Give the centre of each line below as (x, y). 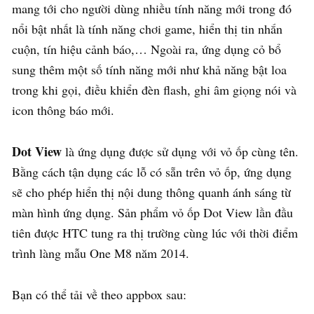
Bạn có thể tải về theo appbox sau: (99, 294)
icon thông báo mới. (63, 110)
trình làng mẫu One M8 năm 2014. (101, 253)
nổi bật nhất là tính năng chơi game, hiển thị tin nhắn (147, 28)
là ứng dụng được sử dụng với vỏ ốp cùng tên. (180, 151)
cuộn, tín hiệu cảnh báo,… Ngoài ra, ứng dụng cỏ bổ (146, 49)
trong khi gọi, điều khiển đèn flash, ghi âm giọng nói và (154, 89)
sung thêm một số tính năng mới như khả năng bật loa (149, 69)
